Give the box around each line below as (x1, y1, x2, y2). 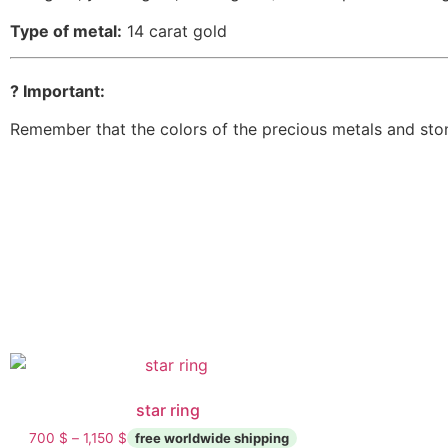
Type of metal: (10, 20, 122, 41)
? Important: (10, 80, 105, 101)
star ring (136, 399, 200, 420)
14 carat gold (122, 20, 227, 41)
